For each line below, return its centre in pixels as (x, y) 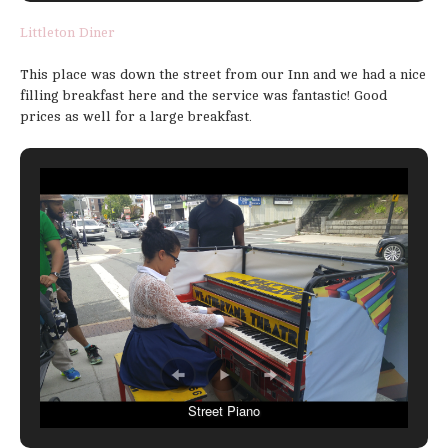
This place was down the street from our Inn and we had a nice (223, 75)
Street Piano (224, 410)
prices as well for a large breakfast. (136, 117)
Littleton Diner (67, 33)
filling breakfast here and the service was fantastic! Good (203, 96)
